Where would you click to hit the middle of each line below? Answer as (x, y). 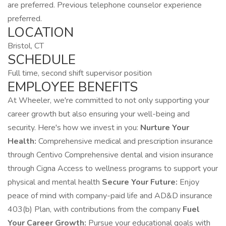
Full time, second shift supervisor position (80, 73)
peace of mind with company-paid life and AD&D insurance (110, 196)
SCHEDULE (42, 60)
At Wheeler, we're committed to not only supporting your (108, 100)
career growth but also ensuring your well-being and (99, 114)
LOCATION (41, 33)
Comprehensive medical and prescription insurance (125, 141)
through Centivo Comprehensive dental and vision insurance (110, 155)
